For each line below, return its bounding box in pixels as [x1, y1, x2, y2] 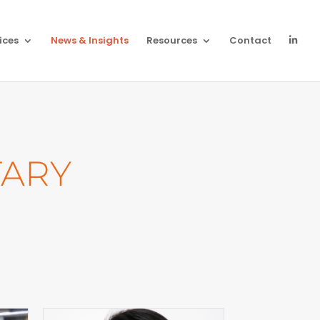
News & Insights [51, 34, 129, 47]
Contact [229, 34, 271, 47]
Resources [146, 34, 197, 47]
